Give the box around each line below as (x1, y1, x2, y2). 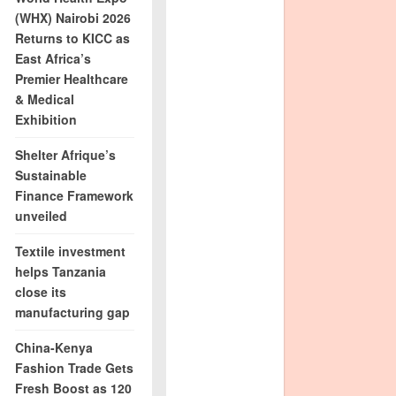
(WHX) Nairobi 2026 (15, 9, 132, 27)
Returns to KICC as (15, 29, 131, 47)
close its (15, 283, 67, 301)
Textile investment (15, 242, 126, 260)
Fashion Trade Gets (15, 359, 134, 377)
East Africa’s (15, 49, 92, 67)
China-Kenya (15, 339, 94, 356)
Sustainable (15, 166, 88, 184)
